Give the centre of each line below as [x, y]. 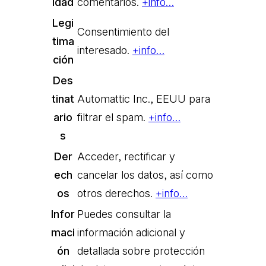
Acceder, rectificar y [126, 156]
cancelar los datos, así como [145, 175]
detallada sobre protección [141, 251]
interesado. [105, 50]
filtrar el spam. [113, 117]
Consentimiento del [123, 31]
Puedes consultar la [124, 214]
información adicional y [131, 232]
